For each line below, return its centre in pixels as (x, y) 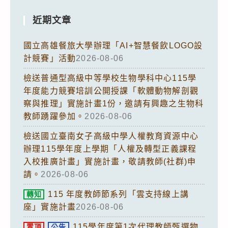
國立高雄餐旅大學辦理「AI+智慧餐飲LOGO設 (113, 45)
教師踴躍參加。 (54, 116)
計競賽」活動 (50, 58)
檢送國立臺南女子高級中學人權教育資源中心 (111, 136)
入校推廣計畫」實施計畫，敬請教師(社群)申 (110, 161)
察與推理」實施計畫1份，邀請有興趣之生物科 (114, 103)
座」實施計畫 (50, 207)
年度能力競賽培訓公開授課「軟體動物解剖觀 (111, 91)
